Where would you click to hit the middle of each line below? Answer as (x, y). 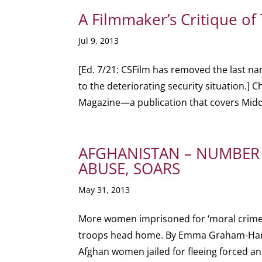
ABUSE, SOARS (130, 168)
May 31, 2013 (104, 190)
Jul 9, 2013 (99, 41)
